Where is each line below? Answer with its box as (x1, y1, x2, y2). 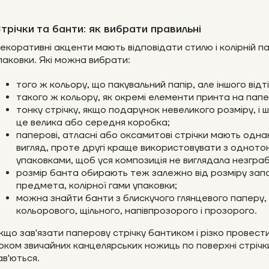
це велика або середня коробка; (16, 116, 170, 129)
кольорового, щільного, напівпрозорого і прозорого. (16, 205, 257, 217)
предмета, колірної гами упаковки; (16, 180, 177, 192)
